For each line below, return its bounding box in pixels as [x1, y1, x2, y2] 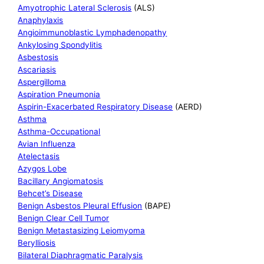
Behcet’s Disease [18, 189, 83, 199]
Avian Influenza [18, 139, 76, 149]
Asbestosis [18, 52, 59, 62]
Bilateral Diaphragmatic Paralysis [18, 250, 143, 260]
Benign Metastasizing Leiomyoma [18, 226, 146, 236]
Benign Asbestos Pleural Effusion [18, 201, 143, 211]
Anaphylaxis [18, 15, 64, 25]
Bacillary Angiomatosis [18, 176, 104, 186]
